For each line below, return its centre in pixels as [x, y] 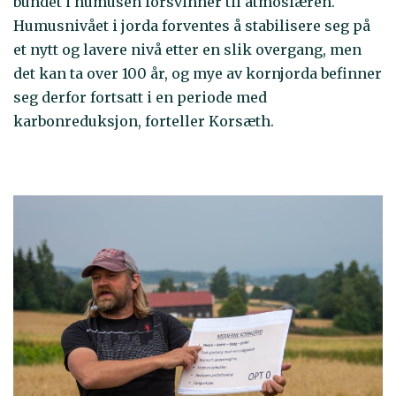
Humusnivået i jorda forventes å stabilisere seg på [192, 26]
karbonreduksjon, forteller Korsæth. [144, 122]
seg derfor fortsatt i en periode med [140, 98]
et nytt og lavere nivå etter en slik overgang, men [187, 50]
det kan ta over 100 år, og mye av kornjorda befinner [198, 74]
